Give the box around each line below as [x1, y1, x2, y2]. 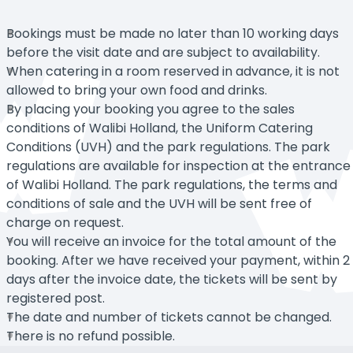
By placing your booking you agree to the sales [6, 99, 295, 118]
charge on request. [6, 213, 124, 232]
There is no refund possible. [6, 326, 175, 345]
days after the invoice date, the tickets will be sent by [6, 269, 337, 288]
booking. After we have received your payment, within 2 [6, 251, 350, 269]
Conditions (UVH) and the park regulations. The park [6, 137, 330, 156]
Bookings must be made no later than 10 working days [6, 24, 339, 43]
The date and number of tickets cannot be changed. [6, 307, 332, 326]
